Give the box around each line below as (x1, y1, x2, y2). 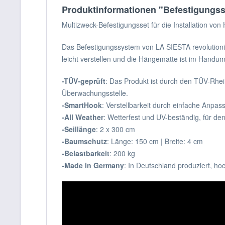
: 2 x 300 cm (96, 124, 135, 134)
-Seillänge (62, 124, 96, 134)
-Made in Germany (62, 160, 124, 170)
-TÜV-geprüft (62, 76, 105, 86)
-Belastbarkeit (62, 148, 109, 158)
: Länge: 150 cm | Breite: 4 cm (107, 136, 203, 146)
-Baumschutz (62, 136, 107, 146)
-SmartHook (62, 100, 102, 110)
